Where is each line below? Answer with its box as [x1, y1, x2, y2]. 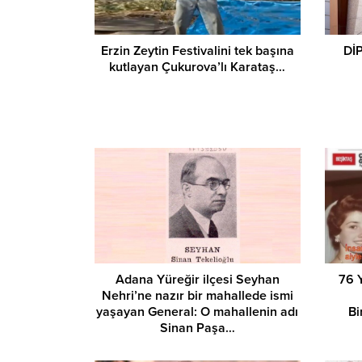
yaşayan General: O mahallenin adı [96, 304, 299, 321]
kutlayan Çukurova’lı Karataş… [109, 58, 286, 75]
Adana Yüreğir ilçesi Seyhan [115, 271, 280, 288]
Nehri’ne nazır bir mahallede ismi [101, 288, 293, 305]
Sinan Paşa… [159, 320, 235, 337]
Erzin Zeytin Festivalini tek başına [100, 42, 294, 59]
